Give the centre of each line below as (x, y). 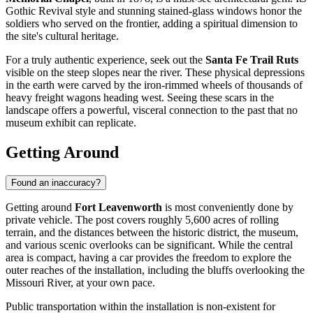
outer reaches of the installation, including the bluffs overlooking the (155, 270)
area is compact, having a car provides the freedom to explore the (148, 258)
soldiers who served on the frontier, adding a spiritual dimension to (152, 23)
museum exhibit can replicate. (71, 122)
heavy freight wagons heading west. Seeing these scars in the (140, 97)
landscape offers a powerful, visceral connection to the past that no (152, 110)
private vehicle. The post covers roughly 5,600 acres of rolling (142, 220)
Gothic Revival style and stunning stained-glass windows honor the (154, 10)
